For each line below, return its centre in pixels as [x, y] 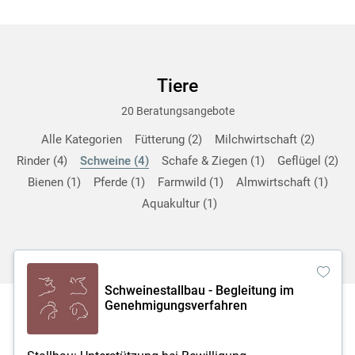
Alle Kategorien [81, 139]
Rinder [35, 160]
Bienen [47, 182]
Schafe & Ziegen [206, 160]
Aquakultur [172, 203]
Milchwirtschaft [257, 139]
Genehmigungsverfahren [176, 305]
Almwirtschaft [275, 182]
